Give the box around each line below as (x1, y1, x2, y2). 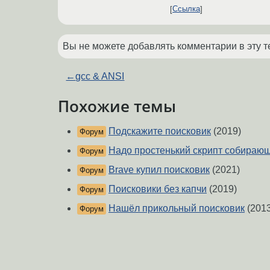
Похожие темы (58, 95, 176, 116)
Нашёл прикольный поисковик (108, 203, 245, 214)
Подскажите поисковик (108, 126, 211, 137)
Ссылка (172, 4, 200, 14)
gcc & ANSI (75, 71, 125, 81)
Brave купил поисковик (108, 165, 210, 175)
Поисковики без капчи (108, 184, 207, 195)
